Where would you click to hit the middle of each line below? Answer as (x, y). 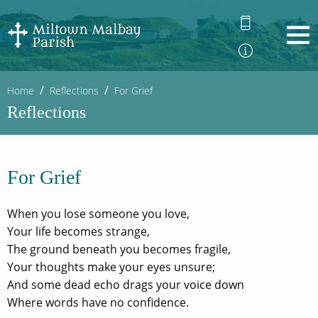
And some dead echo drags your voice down (126, 285)
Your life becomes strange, (78, 231)
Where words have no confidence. (98, 302)
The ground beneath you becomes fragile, (119, 249)
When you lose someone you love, (98, 214)
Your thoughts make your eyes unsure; (111, 267)
